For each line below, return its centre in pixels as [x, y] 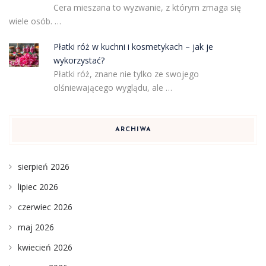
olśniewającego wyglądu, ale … [113, 88]
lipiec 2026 [38, 187]
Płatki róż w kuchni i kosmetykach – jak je [133, 47]
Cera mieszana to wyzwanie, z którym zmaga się [147, 8]
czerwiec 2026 [45, 207]
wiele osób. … [35, 21]
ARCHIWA [133, 130]
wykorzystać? [79, 61]
